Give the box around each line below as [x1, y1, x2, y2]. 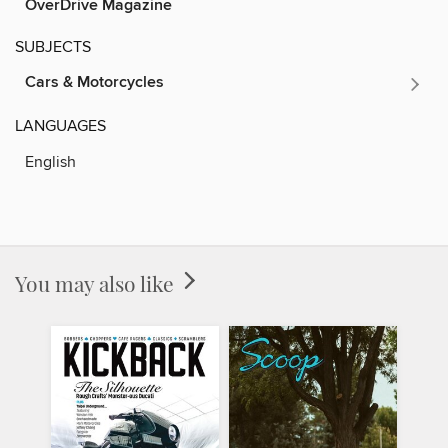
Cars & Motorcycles [25, 71, 164, 93]
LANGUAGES [15, 115, 106, 136]
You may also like [15, 268, 179, 297]
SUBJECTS [15, 36, 91, 57]
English [25, 151, 76, 172]
